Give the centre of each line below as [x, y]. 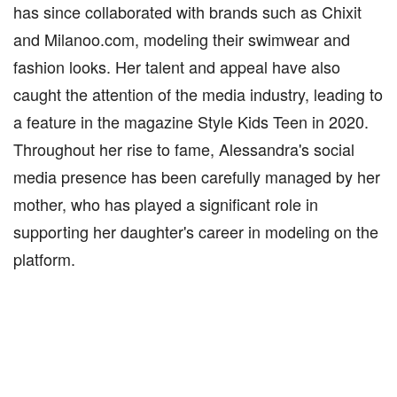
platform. [44, 259]
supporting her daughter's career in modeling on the [196, 231]
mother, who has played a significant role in [166, 204]
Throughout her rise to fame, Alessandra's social [184, 149]
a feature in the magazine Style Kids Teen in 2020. [191, 121]
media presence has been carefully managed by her [197, 176]
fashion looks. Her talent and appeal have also [177, 66]
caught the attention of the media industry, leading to [198, 94]
